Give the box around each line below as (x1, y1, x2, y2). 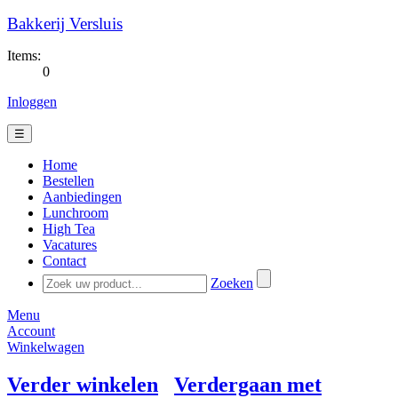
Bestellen (43, 173, 94, 188)
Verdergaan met (174, 372, 322, 396)
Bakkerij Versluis (7, 14, 123, 33)
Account (7, 323, 55, 338)
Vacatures (43, 237, 97, 252)
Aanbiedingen (43, 189, 122, 204)
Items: (7, 48, 41, 63)
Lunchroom (43, 205, 108, 220)
